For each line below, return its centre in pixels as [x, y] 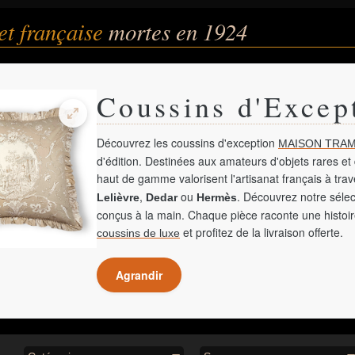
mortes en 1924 [178, 31]
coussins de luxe [138, 233]
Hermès [217, 197]
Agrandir [139, 275]
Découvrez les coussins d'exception [187, 143]
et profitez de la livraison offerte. [261, 232]
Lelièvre [118, 197]
